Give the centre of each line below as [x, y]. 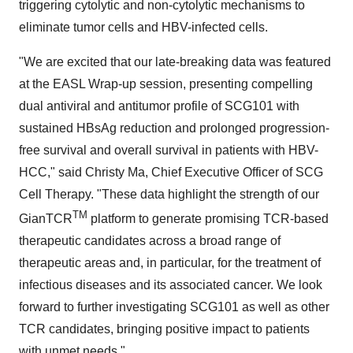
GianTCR [46, 219]
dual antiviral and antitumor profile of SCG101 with [159, 106]
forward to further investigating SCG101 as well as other [174, 307]
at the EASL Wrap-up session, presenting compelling [166, 84]
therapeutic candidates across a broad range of [150, 241]
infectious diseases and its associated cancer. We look [171, 285]
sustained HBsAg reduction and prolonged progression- [174, 128]
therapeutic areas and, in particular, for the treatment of [170, 263]
